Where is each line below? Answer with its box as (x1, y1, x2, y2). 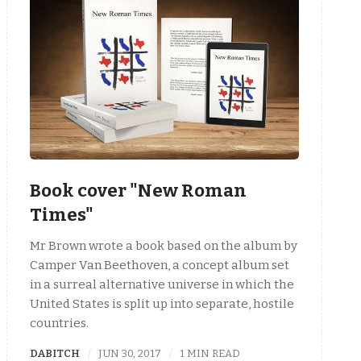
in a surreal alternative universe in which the (30, 277, 294, 293)
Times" (30, 203, 93, 226)
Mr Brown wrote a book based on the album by (30, 239, 297, 254)
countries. (30, 316, 89, 331)
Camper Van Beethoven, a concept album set (30, 258, 289, 273)
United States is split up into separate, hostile (30, 297, 294, 312)
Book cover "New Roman (30, 179, 247, 201)
